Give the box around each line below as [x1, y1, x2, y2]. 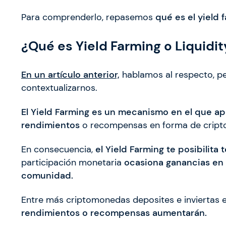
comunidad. [21, 170, 73, 182]
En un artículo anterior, [21, 69, 120, 81]
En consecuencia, [21, 144, 95, 155]
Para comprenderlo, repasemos [21, 12, 155, 23]
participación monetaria [21, 157, 124, 168]
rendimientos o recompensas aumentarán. [21, 207, 207, 219]
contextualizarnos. [21, 82, 97, 94]
